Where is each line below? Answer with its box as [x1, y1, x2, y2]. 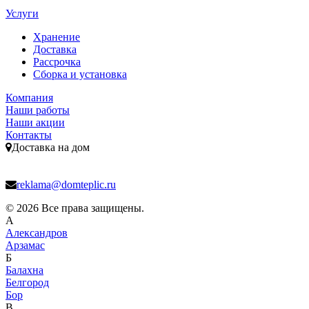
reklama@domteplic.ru [17, 178, 116, 190]
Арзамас [6, 239, 45, 251]
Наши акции [6, 116, 65, 128]
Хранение [33, 30, 80, 43]
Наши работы [6, 103, 70, 116]
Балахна [6, 263, 43, 276]
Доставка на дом [12, 141, 90, 153]
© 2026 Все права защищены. [6, 201, 144, 214]
